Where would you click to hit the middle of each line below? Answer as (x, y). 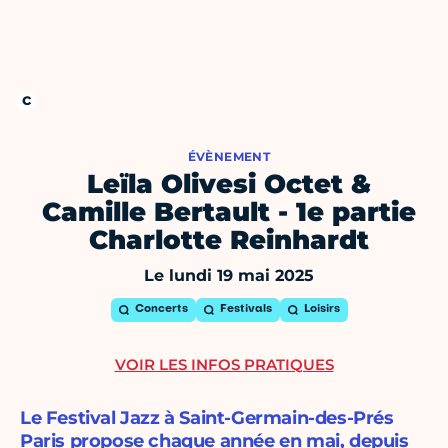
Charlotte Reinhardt (229, 240)
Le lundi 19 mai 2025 (229, 276)
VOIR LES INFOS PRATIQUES (224, 365)
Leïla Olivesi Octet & (229, 184)
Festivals (245, 310)
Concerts (161, 310)
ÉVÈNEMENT (229, 157)
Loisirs (321, 310)
